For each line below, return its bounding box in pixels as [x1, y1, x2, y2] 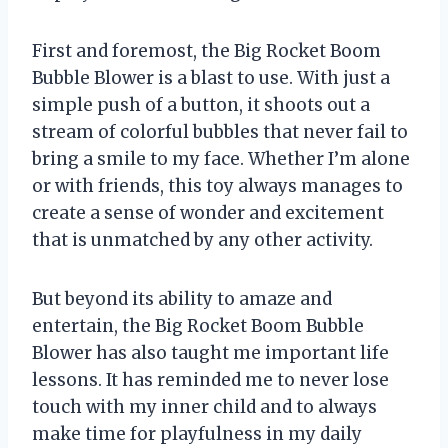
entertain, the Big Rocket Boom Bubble [32, 315, 364, 338]
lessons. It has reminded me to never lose [32, 369, 389, 392]
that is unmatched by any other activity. [32, 229, 373, 252]
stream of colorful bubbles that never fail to [32, 121, 408, 144]
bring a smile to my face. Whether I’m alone [32, 148, 410, 171]
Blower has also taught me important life [32, 342, 389, 365]
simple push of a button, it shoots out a [32, 94, 370, 117]
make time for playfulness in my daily [32, 423, 362, 446]
